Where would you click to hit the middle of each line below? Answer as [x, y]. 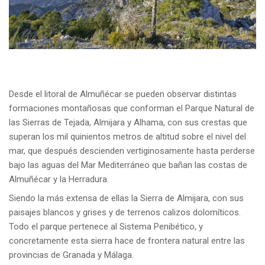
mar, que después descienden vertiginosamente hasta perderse [132, 151]
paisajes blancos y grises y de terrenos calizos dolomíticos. [125, 212]
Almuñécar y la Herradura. [59, 179]
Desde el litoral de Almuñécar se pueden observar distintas [123, 94]
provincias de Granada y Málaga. [71, 255]
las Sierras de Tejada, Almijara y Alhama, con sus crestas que [128, 122]
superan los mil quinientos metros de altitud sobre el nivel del [127, 136]
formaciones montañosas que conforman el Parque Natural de [132, 108]
